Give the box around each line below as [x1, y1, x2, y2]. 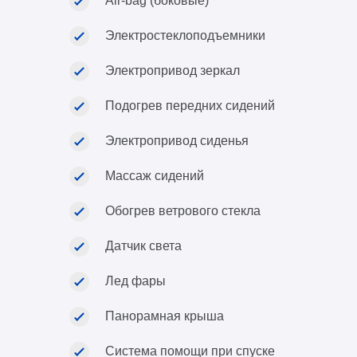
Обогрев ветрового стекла [105, 204, 261, 218]
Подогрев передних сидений [105, 99, 275, 112]
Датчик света [105, 239, 182, 253]
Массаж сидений [105, 169, 204, 182]
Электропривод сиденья [105, 134, 249, 147]
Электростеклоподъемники [105, 29, 265, 42]
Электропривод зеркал [105, 64, 240, 77]
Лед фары [105, 274, 166, 288]
